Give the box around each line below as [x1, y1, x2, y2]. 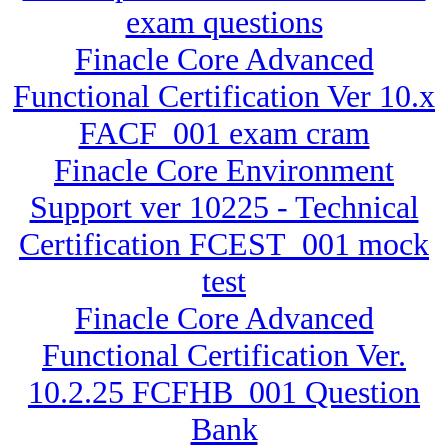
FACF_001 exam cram [78, 115, 370, 152]
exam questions [125, 4, 323, 41]
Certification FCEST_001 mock [19, 226, 429, 263]
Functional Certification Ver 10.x [13, 78, 435, 115]
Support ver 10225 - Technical [29, 189, 419, 226]
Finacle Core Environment [54, 152, 394, 189]
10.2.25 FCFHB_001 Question [28, 374, 420, 411]
